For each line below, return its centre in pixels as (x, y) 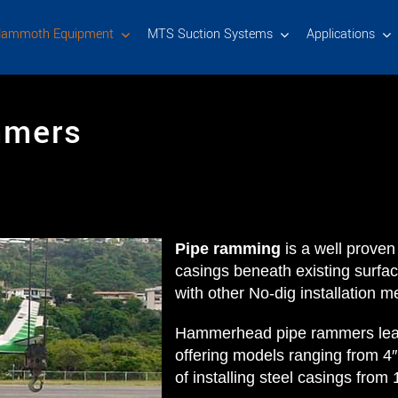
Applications (341, 34)
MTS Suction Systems (211, 34)
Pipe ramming (227, 248)
